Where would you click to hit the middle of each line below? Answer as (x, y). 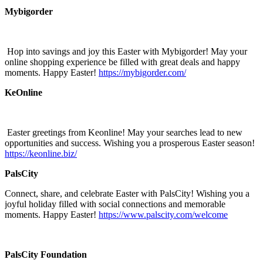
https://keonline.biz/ (41, 153)
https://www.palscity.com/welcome (163, 214)
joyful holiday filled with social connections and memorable (115, 204)
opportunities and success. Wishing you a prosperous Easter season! (130, 143)
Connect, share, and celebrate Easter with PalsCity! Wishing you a (127, 193)
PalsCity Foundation (46, 254)
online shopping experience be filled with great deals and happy (122, 62)
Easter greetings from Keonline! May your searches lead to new (124, 132)
